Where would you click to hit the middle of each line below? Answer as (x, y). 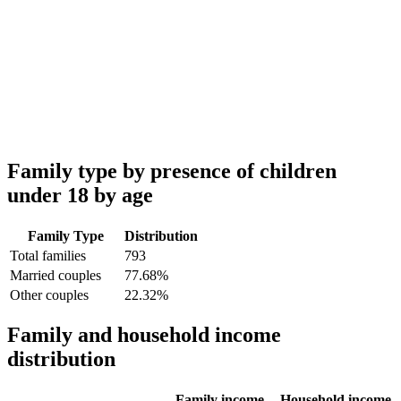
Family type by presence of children (172, 171)
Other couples (49, 294)
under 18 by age (80, 195)
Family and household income (144, 335)
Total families (48, 255)
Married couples (55, 275)
